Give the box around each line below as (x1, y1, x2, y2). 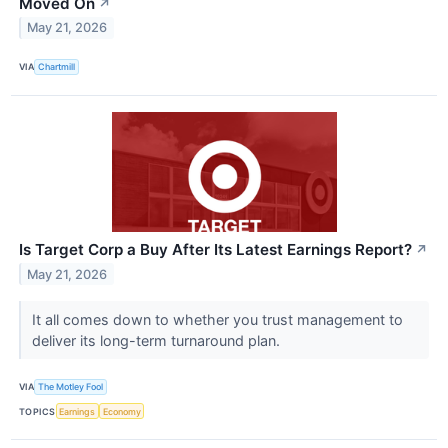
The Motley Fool (38, 381, 104, 393)
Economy (102, 405, 141, 417)
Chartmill (38, 61, 76, 73)
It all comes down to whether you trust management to (31, 310, 403, 328)
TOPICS (19, 405, 56, 417)
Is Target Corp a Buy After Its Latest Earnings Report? (19, 239, 412, 259)
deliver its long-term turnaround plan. (31, 331, 284, 349)
